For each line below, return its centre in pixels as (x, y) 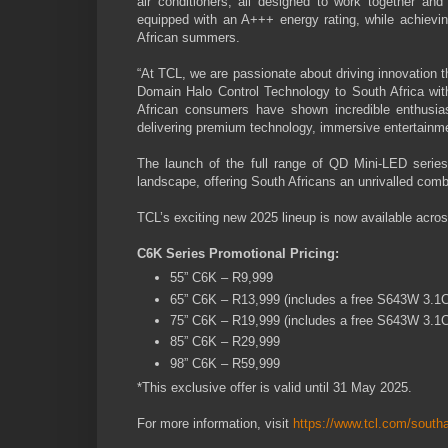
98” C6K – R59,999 (225, 363)
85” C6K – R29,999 (225, 342)
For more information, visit (215, 424)
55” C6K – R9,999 (221, 278)
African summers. (188, 37)
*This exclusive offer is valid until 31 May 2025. (274, 388)
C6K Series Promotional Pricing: (238, 253)
